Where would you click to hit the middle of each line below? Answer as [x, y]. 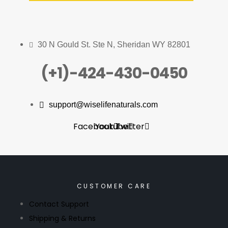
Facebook [93, 127]
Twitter [130, 127]
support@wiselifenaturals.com [103, 105]
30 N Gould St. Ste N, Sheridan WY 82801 [114, 45]
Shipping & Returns [62, 218]
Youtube [111, 127]
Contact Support [59, 204]
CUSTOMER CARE [114, 186]
